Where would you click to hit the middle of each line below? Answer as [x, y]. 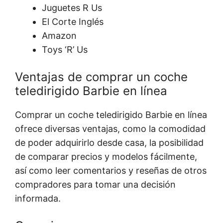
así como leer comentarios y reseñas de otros [111, 171]
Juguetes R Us [72, 8]
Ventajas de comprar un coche [101, 77]
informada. [38, 199]
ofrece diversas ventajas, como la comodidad [110, 129]
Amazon [59, 36]
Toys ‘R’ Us [65, 50]
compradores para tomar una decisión [95, 185]
